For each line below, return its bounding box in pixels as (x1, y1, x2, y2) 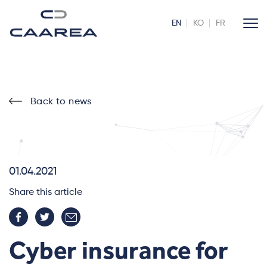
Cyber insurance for (9, 235, 228, 265)
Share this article (9, 188, 82, 197)
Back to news (30, 97, 92, 107)
